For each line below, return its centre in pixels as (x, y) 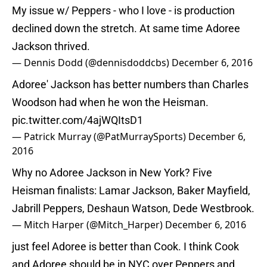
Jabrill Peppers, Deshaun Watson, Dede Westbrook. (133, 209)
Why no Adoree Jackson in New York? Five (112, 173)
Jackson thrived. (51, 46)
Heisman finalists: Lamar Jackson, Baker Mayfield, (131, 191)
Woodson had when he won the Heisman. (110, 103)
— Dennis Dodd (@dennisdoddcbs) (92, 63)
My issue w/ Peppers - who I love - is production (123, 11)
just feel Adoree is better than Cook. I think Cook (125, 247)
